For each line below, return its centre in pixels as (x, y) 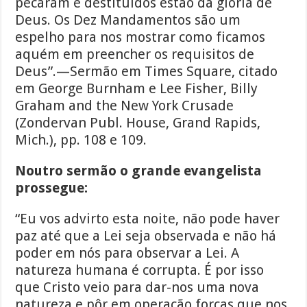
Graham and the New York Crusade (125, 106)
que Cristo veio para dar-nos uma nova (137, 287)
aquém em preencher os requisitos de (135, 54)
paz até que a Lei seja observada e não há (146, 236)
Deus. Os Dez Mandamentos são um (128, 20)
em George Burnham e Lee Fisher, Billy (137, 89)
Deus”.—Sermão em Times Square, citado (147, 72)
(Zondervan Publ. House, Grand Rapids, (138, 123)
